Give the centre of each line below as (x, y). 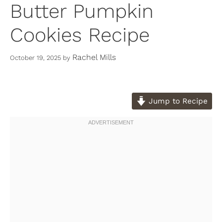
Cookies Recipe (80, 35)
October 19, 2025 (35, 57)
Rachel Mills (94, 57)
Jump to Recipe (177, 101)
